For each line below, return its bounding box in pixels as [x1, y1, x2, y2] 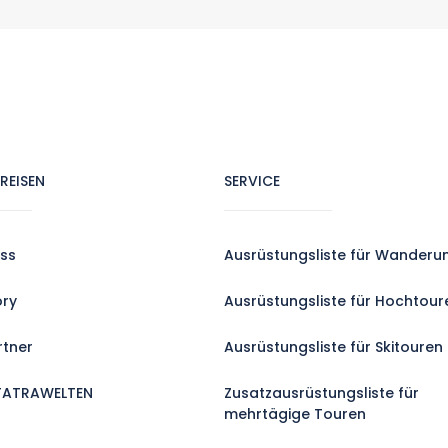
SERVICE [224, 171, 280, 191]
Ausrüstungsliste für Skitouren [224, 337, 443, 357]
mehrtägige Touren [224, 404, 366, 424]
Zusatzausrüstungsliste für [224, 383, 419, 403]
